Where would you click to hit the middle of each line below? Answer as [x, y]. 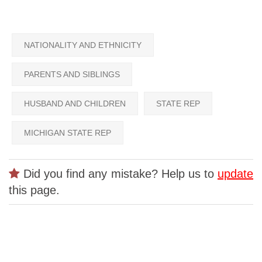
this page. [34, 190]
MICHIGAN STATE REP [68, 132]
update [235, 173]
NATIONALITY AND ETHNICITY [83, 45]
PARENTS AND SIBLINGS [72, 74]
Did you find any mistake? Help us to [119, 173]
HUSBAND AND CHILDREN [75, 103]
